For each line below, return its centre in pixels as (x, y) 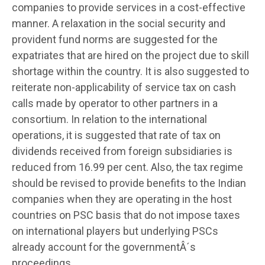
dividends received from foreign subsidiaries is (122, 151)
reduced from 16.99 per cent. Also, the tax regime (127, 167)
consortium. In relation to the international (109, 119)
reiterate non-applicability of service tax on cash (124, 87)
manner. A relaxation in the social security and (119, 23)
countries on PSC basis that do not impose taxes (126, 215)
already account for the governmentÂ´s (104, 247)
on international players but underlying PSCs (115, 231)
